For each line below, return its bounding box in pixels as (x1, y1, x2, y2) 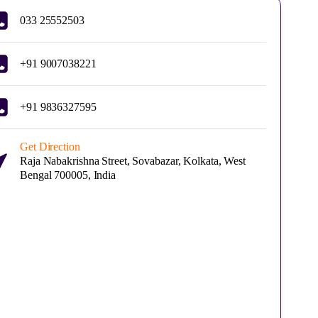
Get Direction (20, 141, 80, 153)
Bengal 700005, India (20, 169, 116, 181)
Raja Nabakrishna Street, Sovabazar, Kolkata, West (20, 155, 246, 167)
